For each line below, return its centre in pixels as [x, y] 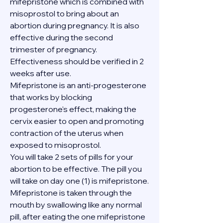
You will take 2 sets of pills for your [72, 157]
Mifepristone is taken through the [71, 193]
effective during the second [61, 37]
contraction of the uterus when [67, 133]
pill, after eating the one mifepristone [78, 217]
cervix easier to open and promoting [77, 121]
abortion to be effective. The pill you [76, 169]
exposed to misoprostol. [56, 145]
